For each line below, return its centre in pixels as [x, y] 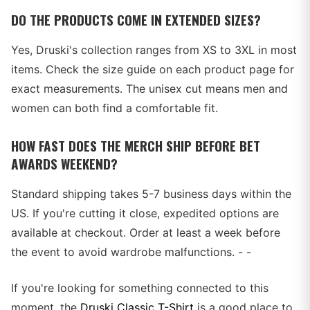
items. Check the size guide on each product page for [153, 69]
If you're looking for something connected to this [140, 288]
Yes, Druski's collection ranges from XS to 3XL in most [154, 50]
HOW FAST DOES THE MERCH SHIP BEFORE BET [136, 146]
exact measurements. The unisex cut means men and [149, 89]
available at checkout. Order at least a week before [146, 232]
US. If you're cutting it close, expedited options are [145, 213]
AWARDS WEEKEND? [64, 164]
